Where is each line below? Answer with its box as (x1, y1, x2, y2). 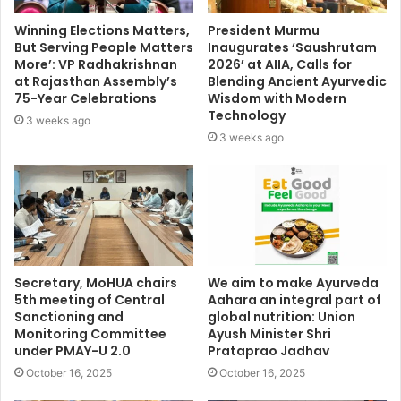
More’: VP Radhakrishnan (14, 55, 177, 73)
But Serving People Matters (14, 38, 193, 56)
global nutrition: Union (208, 307, 355, 326)
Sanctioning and (14, 307, 124, 326)
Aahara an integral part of (208, 290, 381, 309)
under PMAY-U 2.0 (14, 341, 131, 360)
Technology (208, 106, 286, 124)
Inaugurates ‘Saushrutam (208, 38, 377, 56)
